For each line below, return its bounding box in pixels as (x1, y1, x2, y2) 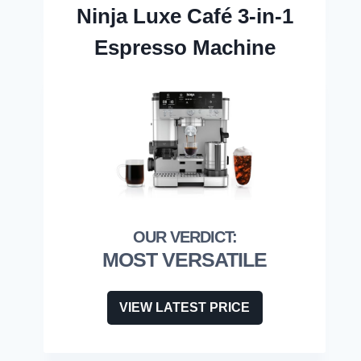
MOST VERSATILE (102, 247, 267, 271)
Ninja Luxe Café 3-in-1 (76, 3, 293, 28)
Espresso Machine (93, 35, 276, 60)
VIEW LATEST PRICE (119, 300, 250, 314)
